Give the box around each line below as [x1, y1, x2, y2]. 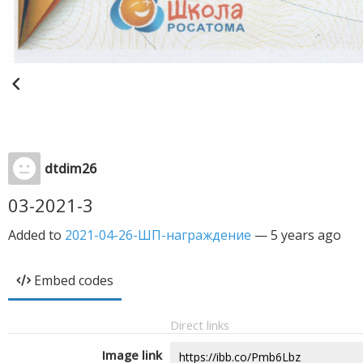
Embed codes [34, 271, 113, 289]
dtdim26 [45, 160, 96, 177]
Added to [8, 226, 65, 244]
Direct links [170, 317, 229, 333]
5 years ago [271, 226, 341, 244]
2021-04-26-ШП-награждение [65, 226, 251, 244]
